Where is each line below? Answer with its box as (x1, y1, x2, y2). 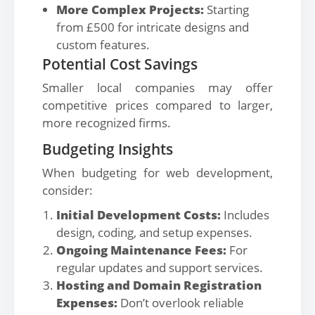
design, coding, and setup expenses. (56, 224, 252, 240)
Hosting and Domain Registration (56, 277, 262, 293)
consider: (42, 182, 93, 198)
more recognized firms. (42, 115, 171, 131)
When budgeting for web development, (42, 165, 273, 181)
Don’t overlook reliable (117, 295, 244, 311)
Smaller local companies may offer (42, 79, 273, 96)
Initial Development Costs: (56, 207, 221, 223)
